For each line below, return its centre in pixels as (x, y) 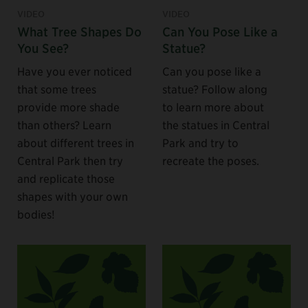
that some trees (57, 88)
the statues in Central (216, 124)
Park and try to (200, 142)
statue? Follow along (215, 88)
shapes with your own (73, 196)
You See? (43, 47)
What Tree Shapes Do (79, 31)
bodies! (36, 213)
